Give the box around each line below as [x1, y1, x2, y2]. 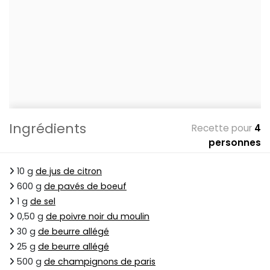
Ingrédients [9, 119, 86, 139]
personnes [209, 136, 261, 149]
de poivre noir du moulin [46, 210, 149, 223]
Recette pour [192, 122, 252, 135]
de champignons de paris [44, 256, 155, 268]
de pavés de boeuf [44, 180, 127, 193]
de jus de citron [36, 165, 102, 178]
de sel [30, 195, 55, 208]
